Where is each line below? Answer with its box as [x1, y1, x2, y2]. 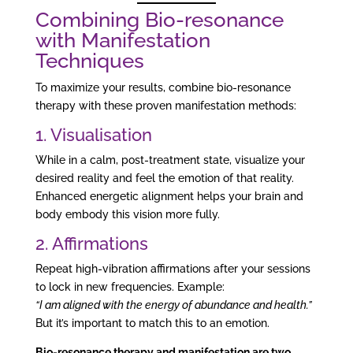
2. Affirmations [35, 233, 148, 255]
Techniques [35, 49, 144, 73]
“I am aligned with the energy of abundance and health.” [35, 299, 312, 312]
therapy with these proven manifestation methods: [35, 99, 296, 113]
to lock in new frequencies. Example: [35, 281, 225, 294]
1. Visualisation [35, 124, 152, 146]
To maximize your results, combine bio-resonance [35, 81, 291, 95]
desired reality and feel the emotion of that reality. [35, 172, 294, 185]
